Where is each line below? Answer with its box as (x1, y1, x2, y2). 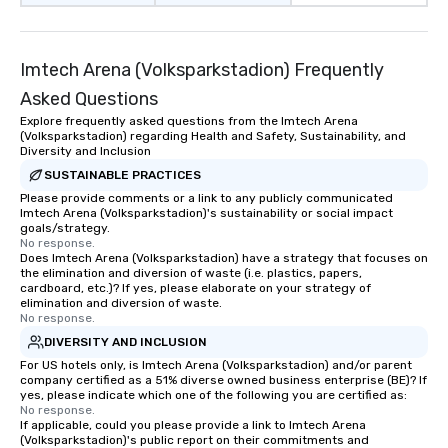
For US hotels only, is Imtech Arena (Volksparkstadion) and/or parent (20, 358, 412, 372)
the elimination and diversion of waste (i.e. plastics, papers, (20, 266, 362, 280)
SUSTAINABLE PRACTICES (44, 167, 201, 182)
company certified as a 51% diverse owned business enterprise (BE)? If (20, 373, 427, 387)
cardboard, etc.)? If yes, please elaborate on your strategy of (20, 281, 371, 295)
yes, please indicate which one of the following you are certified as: (20, 388, 407, 402)
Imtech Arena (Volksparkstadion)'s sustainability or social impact (20, 206, 393, 220)
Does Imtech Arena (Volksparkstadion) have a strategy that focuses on (20, 251, 428, 265)
